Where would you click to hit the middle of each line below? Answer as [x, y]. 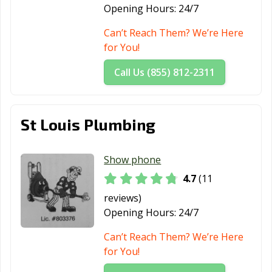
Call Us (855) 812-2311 [165, 73]
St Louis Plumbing [88, 124]
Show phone [133, 160]
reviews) [123, 198]
